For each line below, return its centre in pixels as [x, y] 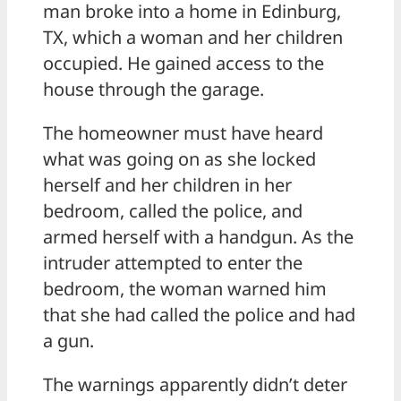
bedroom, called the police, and [173, 211]
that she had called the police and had [199, 315]
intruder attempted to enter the [173, 263]
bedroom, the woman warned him [185, 289]
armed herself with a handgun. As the [198, 237]
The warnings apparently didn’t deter [195, 385]
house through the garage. [154, 90]
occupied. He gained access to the [183, 64]
